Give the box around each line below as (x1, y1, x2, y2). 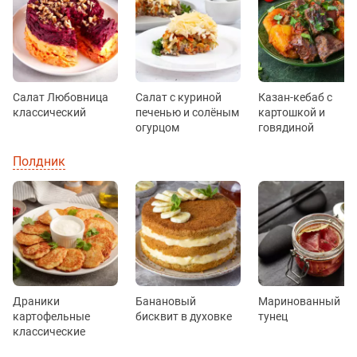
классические (13, 325, 85, 339)
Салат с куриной (135, 91, 222, 104)
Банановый (135, 295, 196, 308)
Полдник (13, 154, 65, 170)
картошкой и (258, 106, 325, 120)
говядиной (258, 121, 314, 135)
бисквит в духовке (135, 310, 232, 324)
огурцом (135, 121, 179, 135)
